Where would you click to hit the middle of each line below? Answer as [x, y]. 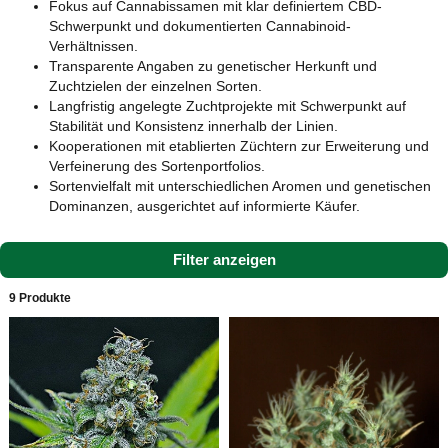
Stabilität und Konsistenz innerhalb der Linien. [193, 126]
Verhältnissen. [93, 46]
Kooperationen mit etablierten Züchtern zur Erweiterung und [238, 146]
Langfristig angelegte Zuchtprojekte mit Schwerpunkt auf [227, 106]
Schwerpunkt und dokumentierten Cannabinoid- [199, 26]
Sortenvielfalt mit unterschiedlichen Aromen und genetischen [239, 186]
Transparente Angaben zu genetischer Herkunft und [212, 66]
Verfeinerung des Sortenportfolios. [156, 166]
